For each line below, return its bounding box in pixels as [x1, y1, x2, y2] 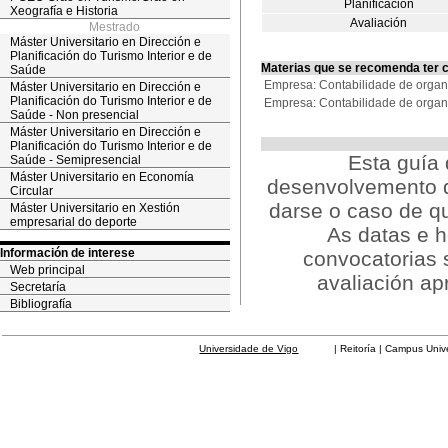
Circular [10, 184, 53, 198]
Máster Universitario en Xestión [10, 201, 180, 215]
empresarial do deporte [10, 215, 137, 229]
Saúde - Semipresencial [10, 153, 141, 167]
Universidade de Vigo [199, 343, 299, 354]
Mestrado [89, 20, 141, 34]
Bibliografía [10, 297, 72, 311]
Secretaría [10, 280, 66, 294]
